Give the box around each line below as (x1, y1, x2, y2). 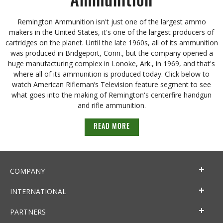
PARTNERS (10, 207, 46, 217)
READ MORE (93, 123, 130, 131)
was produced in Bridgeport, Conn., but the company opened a (10, 48, 213, 58)
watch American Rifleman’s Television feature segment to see (12, 80, 211, 90)
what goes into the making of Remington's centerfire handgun (11, 90, 212, 100)
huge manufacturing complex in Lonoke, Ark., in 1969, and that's (8, 59, 215, 69)
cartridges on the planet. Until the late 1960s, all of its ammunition (5, 38, 218, 48)
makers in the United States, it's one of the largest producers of (9, 27, 214, 37)
